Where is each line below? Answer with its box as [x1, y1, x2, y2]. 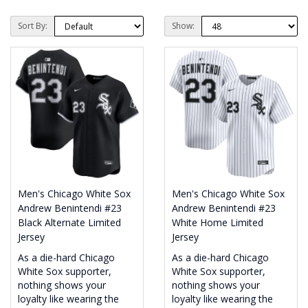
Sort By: [18, 20, 47, 32]
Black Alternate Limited [18, 216, 121, 229]
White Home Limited [172, 216, 263, 229]
